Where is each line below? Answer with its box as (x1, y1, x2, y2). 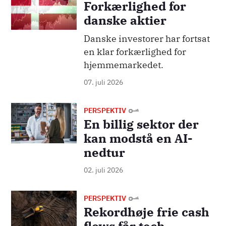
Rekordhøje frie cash (83, 203, 209, 220)
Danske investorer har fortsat (83, 32, 210, 44)
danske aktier (83, 12, 166, 28)
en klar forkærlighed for (83, 45, 186, 58)
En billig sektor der (83, 116, 199, 132)
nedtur (83, 144, 125, 160)
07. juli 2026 (83, 77, 123, 87)
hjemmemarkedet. (83, 59, 163, 71)
